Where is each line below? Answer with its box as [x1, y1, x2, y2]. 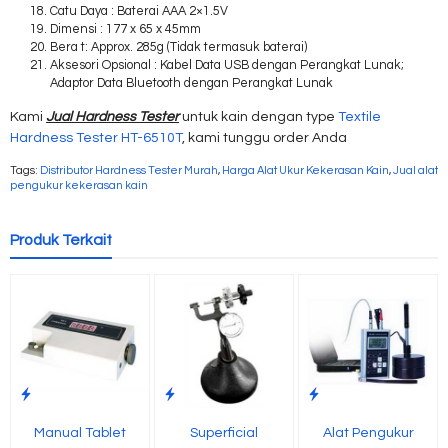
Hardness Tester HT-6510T [10, 131, 182, 146]
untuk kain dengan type [179, 110, 338, 125]
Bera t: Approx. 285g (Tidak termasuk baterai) [50, 41, 307, 55]
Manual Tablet [34, 426, 126, 441]
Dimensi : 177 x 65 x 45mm [50, 23, 201, 37]
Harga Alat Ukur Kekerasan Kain [222, 165, 389, 177]
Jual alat [393, 165, 438, 177]
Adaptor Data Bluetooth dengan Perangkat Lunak [50, 77, 333, 91]
